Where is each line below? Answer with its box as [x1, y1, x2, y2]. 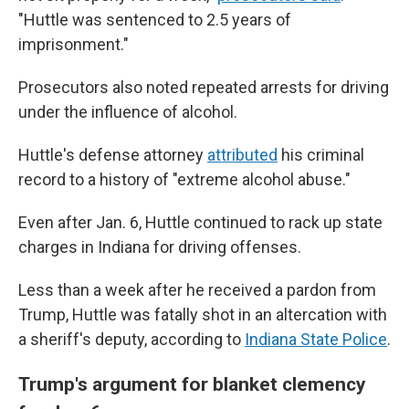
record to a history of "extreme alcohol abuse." [18, 169, 351, 189]
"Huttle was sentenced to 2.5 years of [18, 9, 291, 29]
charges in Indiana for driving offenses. [18, 236, 301, 257]
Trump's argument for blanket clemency [18, 372, 366, 395]
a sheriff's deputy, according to [18, 329, 245, 349]
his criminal [278, 144, 364, 164]
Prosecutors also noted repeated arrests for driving [18, 77, 389, 97]
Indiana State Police [245, 329, 387, 349]
